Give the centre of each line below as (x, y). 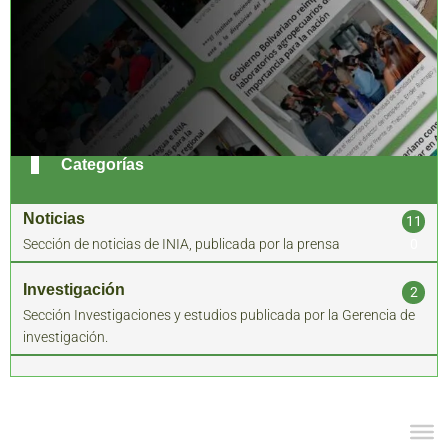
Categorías (102, 164)
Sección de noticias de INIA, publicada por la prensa (181, 244)
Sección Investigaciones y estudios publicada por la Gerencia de (219, 315)
